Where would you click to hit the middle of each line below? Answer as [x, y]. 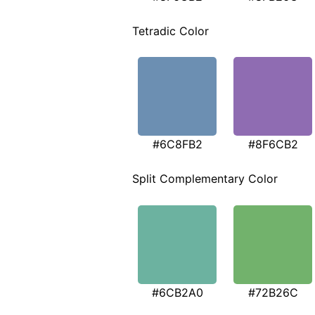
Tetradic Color [171, 31]
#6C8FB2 [177, 144]
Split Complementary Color [205, 179]
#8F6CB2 [273, 144]
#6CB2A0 [177, 292]
